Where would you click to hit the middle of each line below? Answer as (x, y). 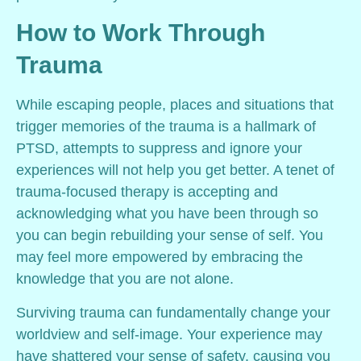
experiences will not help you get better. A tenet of (175, 170)
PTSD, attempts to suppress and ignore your (159, 149)
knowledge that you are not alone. (125, 279)
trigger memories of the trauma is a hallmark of (166, 127)
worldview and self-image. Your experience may (169, 334)
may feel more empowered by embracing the (160, 257)
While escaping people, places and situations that (175, 105)
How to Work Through (141, 33)
